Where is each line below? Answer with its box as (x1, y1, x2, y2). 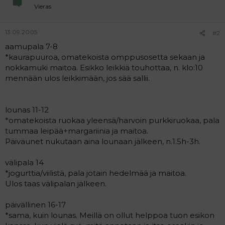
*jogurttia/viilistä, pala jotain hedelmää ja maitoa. (5, 168, 186, 178)
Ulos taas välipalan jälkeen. (5, 179, 106, 188)
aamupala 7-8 (5, 42, 58, 51)
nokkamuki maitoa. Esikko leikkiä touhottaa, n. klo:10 (5, 63, 203, 72)
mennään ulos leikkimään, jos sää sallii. (5, 73, 150, 83)
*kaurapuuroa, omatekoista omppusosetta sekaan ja (5, 52, 205, 62)
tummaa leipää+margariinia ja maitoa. (5, 126, 148, 136)
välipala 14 (5, 158, 44, 167)
